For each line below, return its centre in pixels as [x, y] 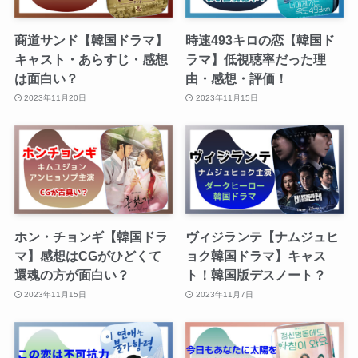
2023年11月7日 [224, 294]
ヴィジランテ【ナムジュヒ [263, 237]
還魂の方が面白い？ [72, 275]
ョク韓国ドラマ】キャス [256, 256]
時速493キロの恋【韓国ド [261, 40]
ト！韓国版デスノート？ [256, 275]
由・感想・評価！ [237, 79]
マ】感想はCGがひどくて [88, 256]
